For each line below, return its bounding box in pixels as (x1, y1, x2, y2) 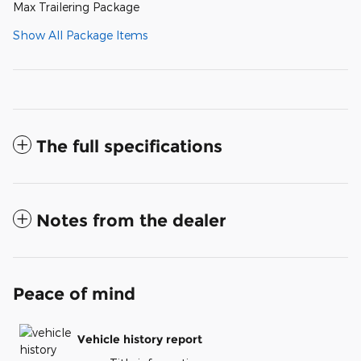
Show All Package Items (13, 28, 147, 43)
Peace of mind (13, 284, 135, 305)
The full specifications (36, 136, 222, 157)
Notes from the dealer (36, 210, 226, 231)
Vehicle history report (77, 331, 202, 346)
